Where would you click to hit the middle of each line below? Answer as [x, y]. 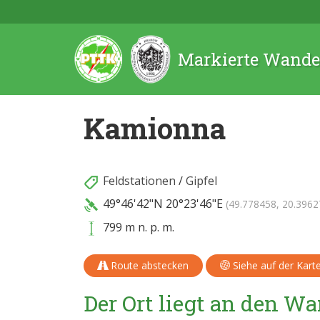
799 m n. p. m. [137, 227]
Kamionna [155, 128]
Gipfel [201, 181]
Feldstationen [139, 181]
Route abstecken [148, 265]
